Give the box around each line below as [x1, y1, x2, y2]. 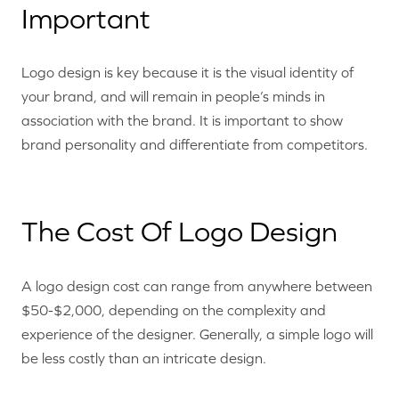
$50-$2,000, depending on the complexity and [21, 301, 326, 318]
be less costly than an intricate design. [21, 349, 266, 366]
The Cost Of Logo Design [21, 216, 338, 248]
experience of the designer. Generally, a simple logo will [21, 325, 373, 342]
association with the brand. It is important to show [21, 112, 343, 129]
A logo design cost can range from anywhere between [21, 277, 372, 294]
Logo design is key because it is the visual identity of [21, 64, 354, 81]
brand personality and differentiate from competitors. [21, 136, 368, 153]
